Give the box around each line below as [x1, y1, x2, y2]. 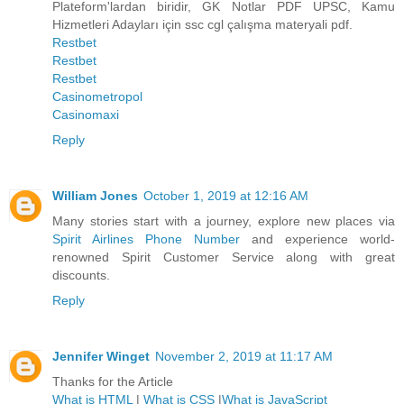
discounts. [52, 267, 110, 282]
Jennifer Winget [52, 348, 150, 363]
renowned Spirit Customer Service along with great [52, 249, 395, 264]
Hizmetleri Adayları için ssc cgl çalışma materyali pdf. [52, 16, 353, 32]
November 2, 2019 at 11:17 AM [155, 348, 333, 363]
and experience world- [240, 231, 395, 246]
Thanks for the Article [52, 373, 173, 389]
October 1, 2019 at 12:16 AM [143, 188, 308, 203]
